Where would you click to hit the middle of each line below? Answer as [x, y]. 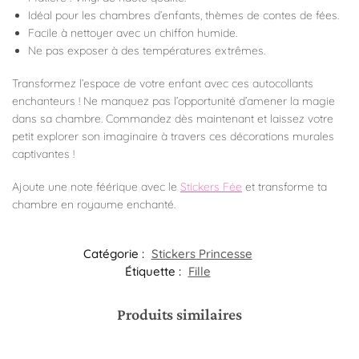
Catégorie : [115, 254]
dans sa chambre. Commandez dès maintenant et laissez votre [173, 119]
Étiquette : [154, 272]
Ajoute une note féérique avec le [96, 186]
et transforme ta [284, 186]
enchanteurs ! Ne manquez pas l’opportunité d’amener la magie [173, 101]
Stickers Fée [211, 186]
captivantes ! [43, 154]
